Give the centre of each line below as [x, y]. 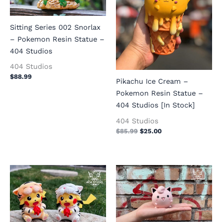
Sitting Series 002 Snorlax [55, 28]
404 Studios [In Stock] [155, 105]
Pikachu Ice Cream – [152, 82]
